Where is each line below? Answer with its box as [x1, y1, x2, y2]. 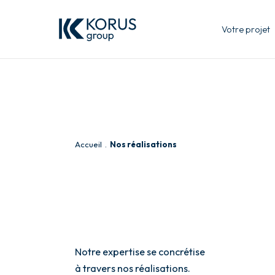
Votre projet [222, 24, 271, 36]
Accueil [74, 139, 102, 149]
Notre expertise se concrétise [74, 245, 205, 258]
